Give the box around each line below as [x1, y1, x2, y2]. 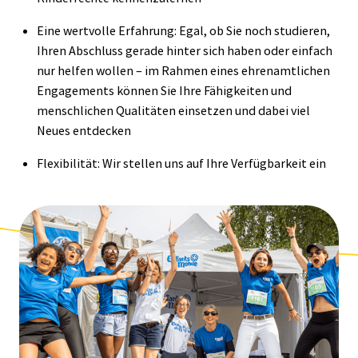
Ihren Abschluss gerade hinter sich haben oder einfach [37, 42, 332, 59]
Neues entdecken [37, 122, 131, 139]
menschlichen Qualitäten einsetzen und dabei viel [37, 102, 310, 119]
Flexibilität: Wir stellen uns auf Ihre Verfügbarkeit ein [37, 155, 326, 172]
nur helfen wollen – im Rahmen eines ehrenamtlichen [37, 62, 330, 79]
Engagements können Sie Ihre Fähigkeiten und [37, 82, 292, 99]
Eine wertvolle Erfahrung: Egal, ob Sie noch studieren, [37, 22, 330, 39]
